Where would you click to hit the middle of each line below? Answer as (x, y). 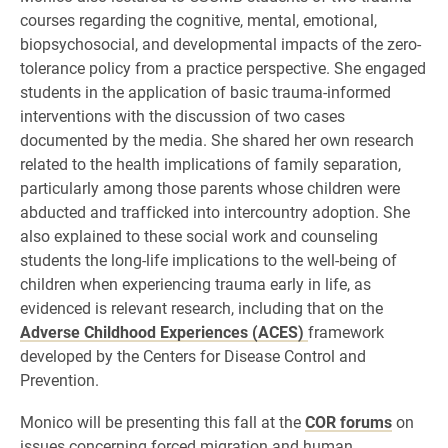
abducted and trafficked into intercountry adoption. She (215, 211)
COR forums (348, 421)
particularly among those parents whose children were (210, 187)
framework (346, 331)
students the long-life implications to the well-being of (208, 259)
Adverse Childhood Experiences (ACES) (164, 331)
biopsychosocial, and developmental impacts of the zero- (220, 43)
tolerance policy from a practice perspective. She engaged (223, 67)
